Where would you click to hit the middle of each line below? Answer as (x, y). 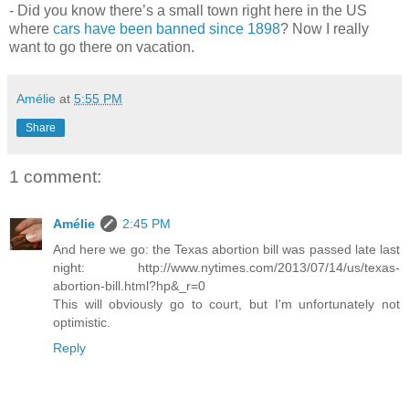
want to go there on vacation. (102, 47)
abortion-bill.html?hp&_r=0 (129, 286)
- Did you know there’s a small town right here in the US (188, 10)
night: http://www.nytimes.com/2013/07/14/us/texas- (226, 268)
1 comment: (55, 176)
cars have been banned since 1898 (167, 28)
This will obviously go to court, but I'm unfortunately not (226, 304)
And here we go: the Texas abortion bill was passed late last (226, 250)
